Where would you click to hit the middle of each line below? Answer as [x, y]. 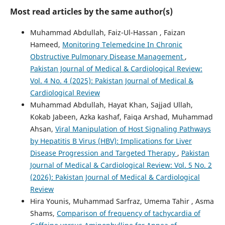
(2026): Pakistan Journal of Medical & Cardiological [115, 177]
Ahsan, [42, 129]
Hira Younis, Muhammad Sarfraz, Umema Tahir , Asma [122, 201]
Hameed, [46, 44]
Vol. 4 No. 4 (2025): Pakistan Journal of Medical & [111, 80]
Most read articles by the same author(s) [91, 11]
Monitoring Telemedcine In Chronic [122, 44]
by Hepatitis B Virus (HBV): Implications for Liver [111, 141]
